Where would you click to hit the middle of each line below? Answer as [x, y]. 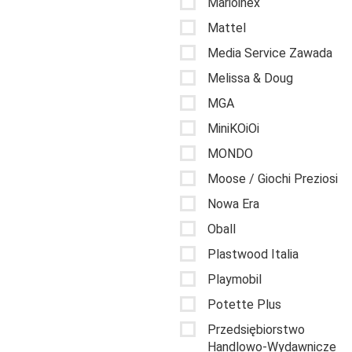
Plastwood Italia [253, 254]
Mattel [227, 27]
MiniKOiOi [233, 128]
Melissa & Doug [250, 78]
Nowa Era [233, 203]
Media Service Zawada [270, 53]
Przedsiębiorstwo [256, 329]
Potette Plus [244, 304]
